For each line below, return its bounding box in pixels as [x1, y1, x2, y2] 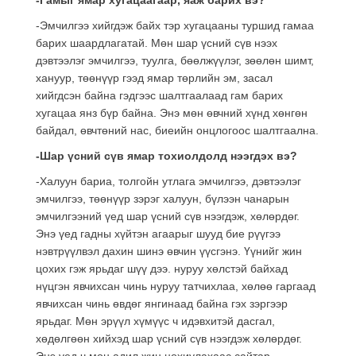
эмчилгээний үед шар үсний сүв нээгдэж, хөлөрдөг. [36, 209, 300, 222]
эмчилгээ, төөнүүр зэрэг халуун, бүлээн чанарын [36, 192, 289, 205]
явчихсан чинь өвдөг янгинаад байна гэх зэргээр [36, 296, 288, 310]
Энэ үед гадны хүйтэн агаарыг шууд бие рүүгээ [36, 226, 281, 240]
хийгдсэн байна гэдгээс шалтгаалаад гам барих [36, 88, 283, 102]
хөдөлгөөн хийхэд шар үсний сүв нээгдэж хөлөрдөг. [36, 331, 302, 345]
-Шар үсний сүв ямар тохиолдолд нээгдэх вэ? [36, 149, 297, 162]
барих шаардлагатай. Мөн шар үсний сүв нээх [36, 36, 277, 49]
